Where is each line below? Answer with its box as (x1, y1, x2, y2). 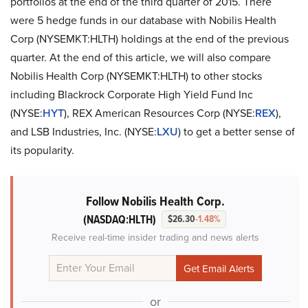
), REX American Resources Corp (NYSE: (64, 105, 255, 121)
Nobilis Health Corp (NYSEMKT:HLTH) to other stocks (10, 68, 262, 84)
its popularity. (10, 142, 74, 158)
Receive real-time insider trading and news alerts (52, 230, 259, 245)
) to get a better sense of (178, 124, 295, 140)
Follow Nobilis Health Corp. (86, 191, 225, 211)
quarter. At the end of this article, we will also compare (10, 49, 271, 65)
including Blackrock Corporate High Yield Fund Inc (10, 87, 253, 102)
